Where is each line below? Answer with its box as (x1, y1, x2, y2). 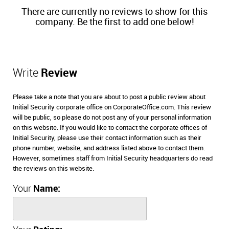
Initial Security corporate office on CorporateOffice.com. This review (13, 104, 211, 111)
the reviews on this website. (13, 165, 94, 173)
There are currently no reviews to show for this (21, 7, 208, 17)
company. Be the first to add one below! (35, 17, 194, 28)
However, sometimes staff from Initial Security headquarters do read (13, 155, 213, 163)
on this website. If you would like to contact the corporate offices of (13, 124, 207, 132)
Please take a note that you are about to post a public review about (13, 94, 205, 101)
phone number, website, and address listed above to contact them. (13, 145, 205, 152)
